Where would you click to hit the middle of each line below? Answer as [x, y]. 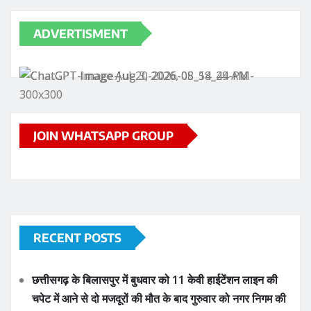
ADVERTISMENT [81, 33]
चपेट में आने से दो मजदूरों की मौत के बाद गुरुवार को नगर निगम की [159, 298]
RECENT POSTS [77, 237]
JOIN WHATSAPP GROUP [103, 135]
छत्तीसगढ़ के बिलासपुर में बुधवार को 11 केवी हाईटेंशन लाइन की [155, 279]
